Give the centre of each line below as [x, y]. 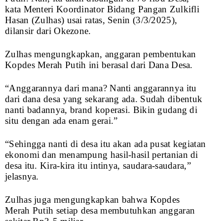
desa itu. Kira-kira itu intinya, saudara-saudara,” [98, 166]
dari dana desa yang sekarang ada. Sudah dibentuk [104, 99]
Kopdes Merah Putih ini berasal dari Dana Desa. [99, 65]
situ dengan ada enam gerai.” [61, 121]
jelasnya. [22, 177]
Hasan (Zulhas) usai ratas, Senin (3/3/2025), [91, 20]
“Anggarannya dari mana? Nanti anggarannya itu [101, 88]
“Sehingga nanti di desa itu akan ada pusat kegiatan [106, 144]
